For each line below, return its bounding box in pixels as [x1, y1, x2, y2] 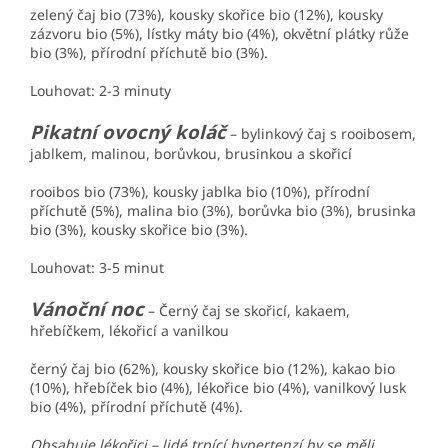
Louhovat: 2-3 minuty [30, 81, 171, 101]
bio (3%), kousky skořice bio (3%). [30, 220, 248, 240]
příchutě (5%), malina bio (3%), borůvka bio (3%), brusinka [30, 201, 416, 221]
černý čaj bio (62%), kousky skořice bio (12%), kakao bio [30, 359, 395, 379]
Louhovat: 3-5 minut [30, 258, 164, 278]
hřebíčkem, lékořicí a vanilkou [30, 321, 229, 341]
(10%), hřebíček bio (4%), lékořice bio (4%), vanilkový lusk [30, 378, 406, 398]
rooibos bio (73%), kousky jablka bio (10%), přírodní [30, 182, 370, 202]
